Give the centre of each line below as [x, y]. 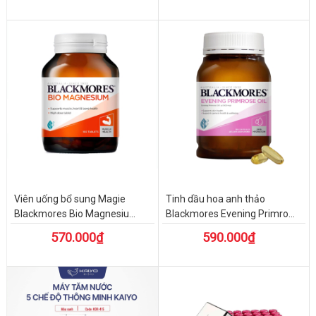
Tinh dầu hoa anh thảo [215, 199]
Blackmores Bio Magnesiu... [74, 214]
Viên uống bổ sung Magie [69, 199]
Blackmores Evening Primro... [230, 214]
